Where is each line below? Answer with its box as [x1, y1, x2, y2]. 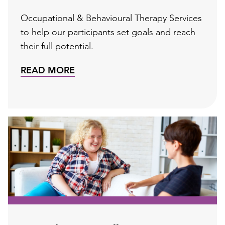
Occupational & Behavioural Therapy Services [21, 14, 202, 24]
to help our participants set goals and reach [21, 28, 195, 38]
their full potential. [21, 42, 93, 52]
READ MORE [21, 66, 75, 76]
